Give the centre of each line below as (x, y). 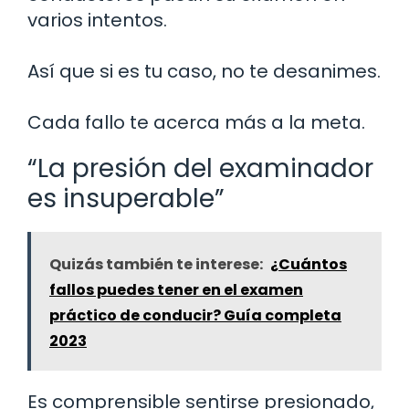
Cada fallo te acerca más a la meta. (196, 122)
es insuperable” (126, 198)
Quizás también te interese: (156, 264)
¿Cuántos (309, 264)
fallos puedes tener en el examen (176, 289)
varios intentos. (97, 20)
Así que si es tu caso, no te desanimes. (204, 71)
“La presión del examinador (200, 168)
